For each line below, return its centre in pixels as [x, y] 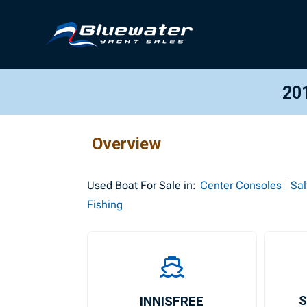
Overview [127, 144]
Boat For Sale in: [155, 185]
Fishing [105, 205]
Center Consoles [241, 185]
